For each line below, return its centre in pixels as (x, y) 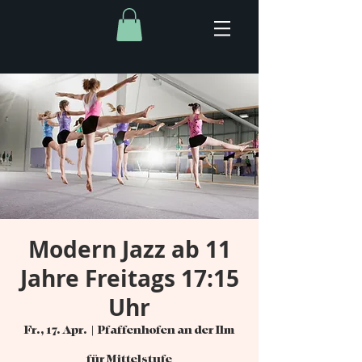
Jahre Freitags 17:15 (129, 278)
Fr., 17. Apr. (56, 330)
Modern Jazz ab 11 (129, 249)
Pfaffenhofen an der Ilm (166, 330)
